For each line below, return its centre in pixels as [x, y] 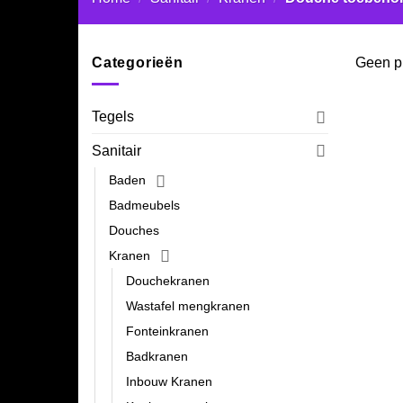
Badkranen [157, 357]
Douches [134, 231]
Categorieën [138, 63]
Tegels [113, 117]
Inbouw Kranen [169, 382]
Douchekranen [168, 281]
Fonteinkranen [167, 331]
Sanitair [116, 151]
